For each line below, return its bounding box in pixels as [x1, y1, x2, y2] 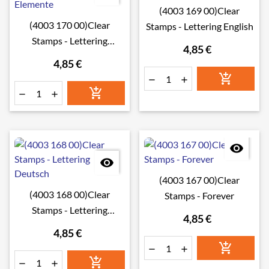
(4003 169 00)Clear [159, 5, 240, 16]
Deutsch [52, 220, 87, 231]
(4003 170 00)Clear [29, 19, 110, 31]
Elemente [50, 50, 89, 62]
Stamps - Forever [165, 190, 234, 201]
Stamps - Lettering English [145, 20, 253, 32]
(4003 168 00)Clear [29, 189, 110, 200]
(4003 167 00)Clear [159, 174, 240, 186]
